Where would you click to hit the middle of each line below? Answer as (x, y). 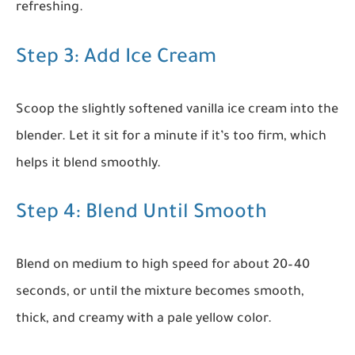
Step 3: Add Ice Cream (116, 59)
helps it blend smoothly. (88, 164)
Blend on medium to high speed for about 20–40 (163, 266)
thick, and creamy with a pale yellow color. (144, 320)
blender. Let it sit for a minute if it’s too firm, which (171, 137)
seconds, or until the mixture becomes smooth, (160, 293)
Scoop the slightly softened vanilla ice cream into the (177, 110)
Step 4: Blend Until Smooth (141, 215)
